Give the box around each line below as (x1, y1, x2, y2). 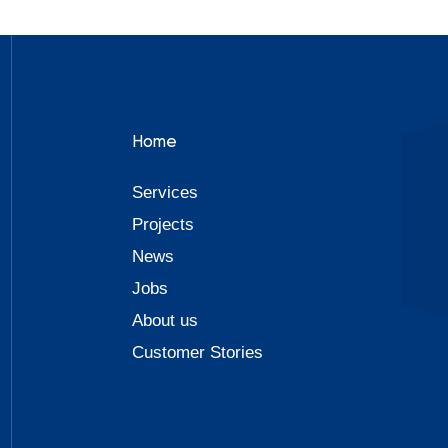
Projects (131, 215, 194, 234)
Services (131, 183, 198, 202)
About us (131, 311, 198, 330)
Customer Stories (131, 343, 263, 362)
